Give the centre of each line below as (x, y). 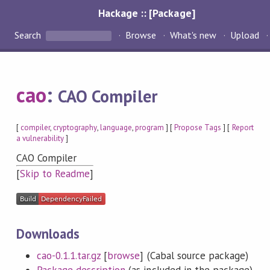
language (116, 127)
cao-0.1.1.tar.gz (69, 256)
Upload (245, 35)
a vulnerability (40, 138)
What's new (193, 35)
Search (29, 35)
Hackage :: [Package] (147, 13)
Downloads (48, 233)
